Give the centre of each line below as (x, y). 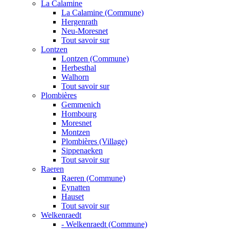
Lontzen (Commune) (95, 59)
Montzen (76, 132)
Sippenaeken (82, 151)
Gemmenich (81, 105)
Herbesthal (79, 68)
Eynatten (76, 188)
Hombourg (79, 114)
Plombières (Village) (94, 142)
